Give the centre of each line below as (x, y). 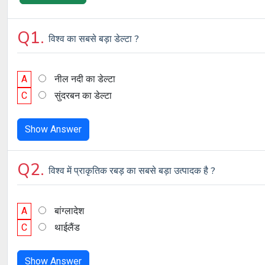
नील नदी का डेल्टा (85, 79)
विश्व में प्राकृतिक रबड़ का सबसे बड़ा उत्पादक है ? (132, 171)
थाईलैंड (67, 227)
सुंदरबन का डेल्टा (83, 96)
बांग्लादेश (69, 211)
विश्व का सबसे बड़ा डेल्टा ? (94, 39)
